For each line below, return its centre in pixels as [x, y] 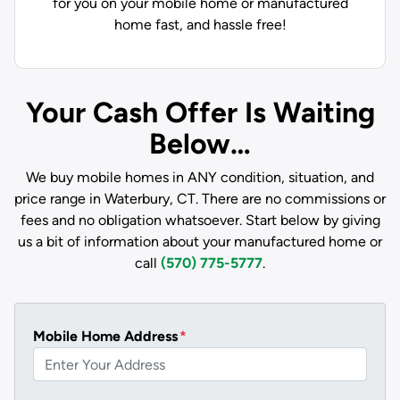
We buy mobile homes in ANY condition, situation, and [200, 177]
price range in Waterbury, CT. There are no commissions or [200, 199]
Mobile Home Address [105, 336]
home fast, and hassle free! [200, 25]
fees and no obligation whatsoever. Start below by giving [200, 220]
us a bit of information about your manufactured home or [200, 242]
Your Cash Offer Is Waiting [200, 112]
